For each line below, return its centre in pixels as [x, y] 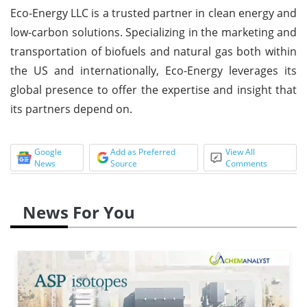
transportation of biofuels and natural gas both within [153, 51]
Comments [247, 163]
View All [241, 151]
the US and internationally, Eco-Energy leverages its [153, 70]
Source [123, 163]
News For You [79, 212]
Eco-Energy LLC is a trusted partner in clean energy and [153, 13]
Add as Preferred [143, 151]
